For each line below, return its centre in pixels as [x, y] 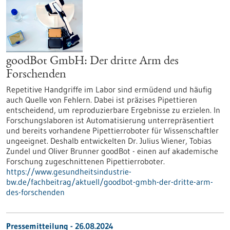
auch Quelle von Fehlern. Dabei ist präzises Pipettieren [102, 100]
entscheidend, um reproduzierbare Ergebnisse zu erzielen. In [113, 110]
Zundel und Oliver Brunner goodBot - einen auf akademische [112, 151]
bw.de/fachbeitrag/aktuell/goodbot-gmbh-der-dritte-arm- [110, 182]
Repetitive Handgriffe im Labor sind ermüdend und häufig [109, 89]
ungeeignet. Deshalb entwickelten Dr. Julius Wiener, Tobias [109, 141]
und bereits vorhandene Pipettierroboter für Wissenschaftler [112, 130]
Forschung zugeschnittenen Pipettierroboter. [85, 161]
